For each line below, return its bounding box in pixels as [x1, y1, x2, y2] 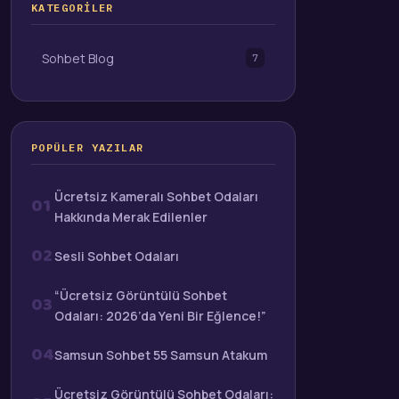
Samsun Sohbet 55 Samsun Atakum [54, 346, 267, 363]
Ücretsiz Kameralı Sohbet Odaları [54, 187, 258, 205]
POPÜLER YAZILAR [31, 140, 144, 154]
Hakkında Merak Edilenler [54, 208, 208, 225]
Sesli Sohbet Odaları [54, 247, 179, 265]
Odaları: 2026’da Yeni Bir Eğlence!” [54, 306, 266, 324]
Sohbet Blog [42, 49, 114, 67]
